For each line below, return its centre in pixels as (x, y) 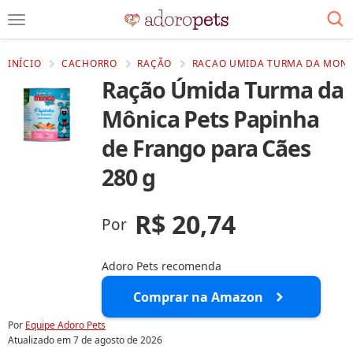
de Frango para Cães (206, 148)
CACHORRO (89, 63)
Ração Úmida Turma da (223, 90)
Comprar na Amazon (199, 297)
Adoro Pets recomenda (162, 266)
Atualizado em (41, 340)
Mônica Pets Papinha (210, 119)
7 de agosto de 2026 (118, 340)
